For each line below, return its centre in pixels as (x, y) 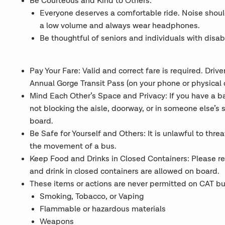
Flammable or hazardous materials (102, 209)
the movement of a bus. (73, 146)
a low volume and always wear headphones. (120, 26)
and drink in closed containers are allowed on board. (124, 172)
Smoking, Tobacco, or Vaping (91, 197)
